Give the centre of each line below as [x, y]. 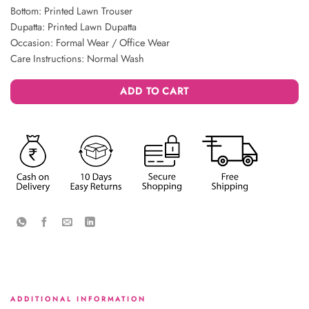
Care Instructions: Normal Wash [77, 59]
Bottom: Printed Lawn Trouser [71, 11]
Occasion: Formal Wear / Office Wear [90, 43]
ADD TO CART [154, 91]
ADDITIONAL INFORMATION [78, 299]
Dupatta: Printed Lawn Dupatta [73, 27]
